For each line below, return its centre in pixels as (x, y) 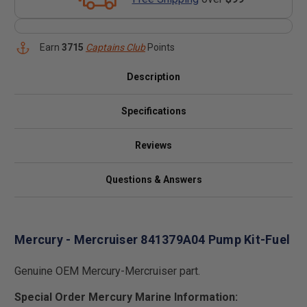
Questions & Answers (153, 180)
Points (160, 47)
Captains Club (115, 47)
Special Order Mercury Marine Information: (126, 297)
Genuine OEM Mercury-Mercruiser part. (107, 271)
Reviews (153, 145)
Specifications (153, 111)
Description (153, 77)
